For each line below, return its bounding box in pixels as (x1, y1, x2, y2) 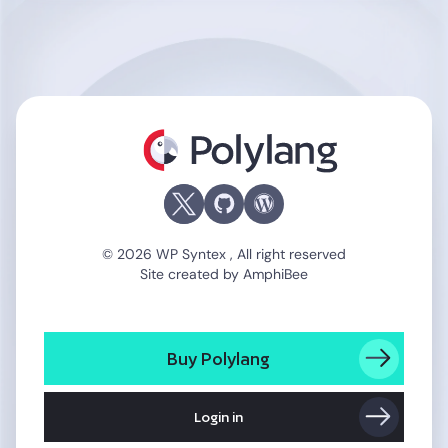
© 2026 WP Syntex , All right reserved (102, 244, 346, 263)
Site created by (140, 264, 243, 283)
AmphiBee (243, 264, 308, 283)
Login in (193, 409, 243, 426)
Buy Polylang (166, 347, 270, 369)
